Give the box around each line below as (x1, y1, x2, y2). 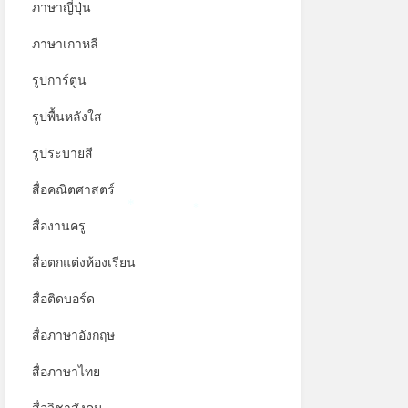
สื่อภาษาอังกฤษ (31, 327, 115, 343)
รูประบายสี (31, 145, 93, 161)
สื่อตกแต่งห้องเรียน (31, 254, 136, 270)
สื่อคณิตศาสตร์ (31, 181, 115, 198)
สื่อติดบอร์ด (31, 291, 95, 307)
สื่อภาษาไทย (31, 363, 100, 380)
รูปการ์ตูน (31, 72, 87, 88)
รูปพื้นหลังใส (31, 108, 102, 125)
